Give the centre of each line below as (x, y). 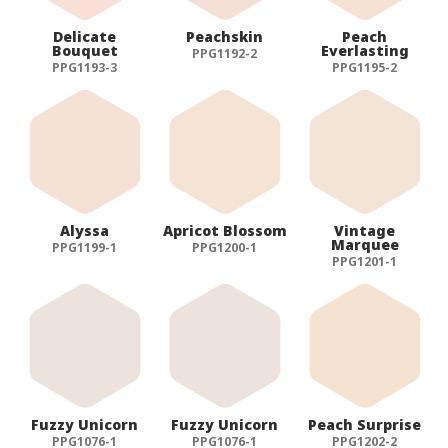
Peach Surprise (365, 424)
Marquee (364, 244)
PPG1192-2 (225, 53)
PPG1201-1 (365, 261)
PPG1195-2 (365, 67)
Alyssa (85, 230)
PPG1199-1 (85, 247)
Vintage (365, 230)
